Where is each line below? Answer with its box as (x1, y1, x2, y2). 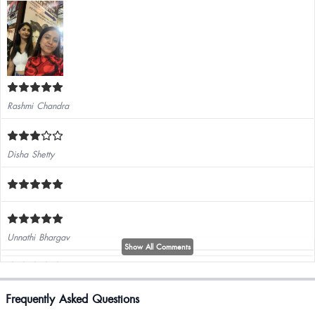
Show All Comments (124, 241, 191, 252)
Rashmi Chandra (7, 98, 69, 112)
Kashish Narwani (7, 278, 72, 292)
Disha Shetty (7, 147, 54, 160)
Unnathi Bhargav (7, 230, 70, 243)
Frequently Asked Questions (6, 290, 139, 307)
